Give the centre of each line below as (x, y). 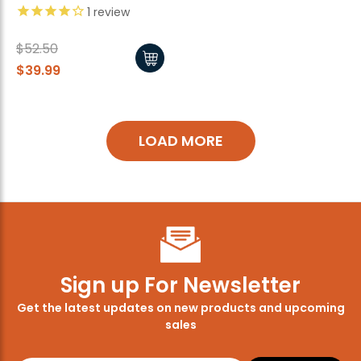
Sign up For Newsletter (180, 285)
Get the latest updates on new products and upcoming (180, 307)
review (110, 12)
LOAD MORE (180, 141)
